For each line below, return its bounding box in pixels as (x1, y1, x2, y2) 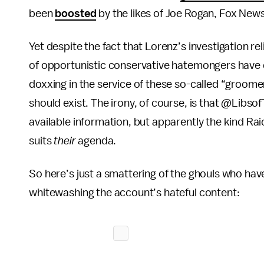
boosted (55, 8, 97, 19)
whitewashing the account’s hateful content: (29, 187, 240, 199)
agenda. (75, 135, 117, 147)
